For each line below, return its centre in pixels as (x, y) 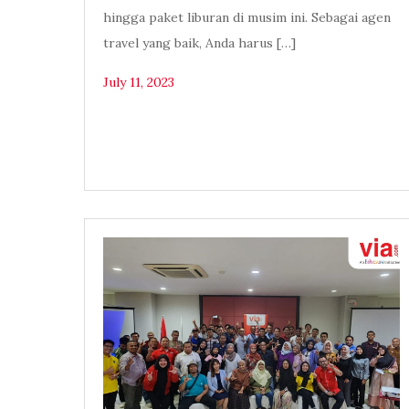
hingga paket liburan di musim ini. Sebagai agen (247, 18)
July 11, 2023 (139, 83)
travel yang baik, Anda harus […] (199, 43)
